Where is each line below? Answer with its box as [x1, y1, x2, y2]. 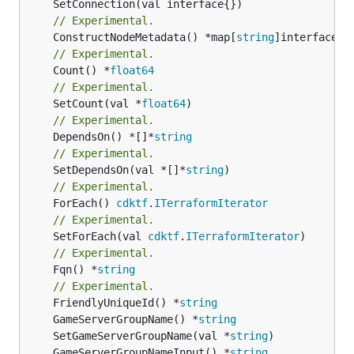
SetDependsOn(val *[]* [53, 163, 186, 176]
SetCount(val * [53, 96, 141, 110]
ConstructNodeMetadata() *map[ [53, 30, 236, 43]
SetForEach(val [53, 229, 148, 243]
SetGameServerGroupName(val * [53, 329, 230, 342]
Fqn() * [53, 262, 97, 276]
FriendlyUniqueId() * [53, 296, 179, 309]
